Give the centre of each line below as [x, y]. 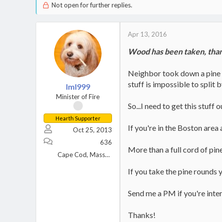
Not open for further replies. [91, 5]
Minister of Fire [78, 97]
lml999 [78, 86]
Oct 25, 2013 [92, 130]
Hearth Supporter [78, 118]
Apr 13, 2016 [147, 34]
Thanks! [142, 215]
